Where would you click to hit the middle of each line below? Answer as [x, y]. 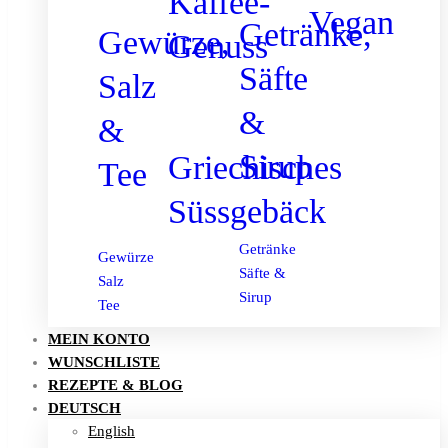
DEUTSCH [84, 408]
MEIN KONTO [99, 339]
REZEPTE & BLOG [115, 385]
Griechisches [255, 167]
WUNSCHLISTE [104, 362]
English [111, 431]
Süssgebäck [247, 211]
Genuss [218, 47]
